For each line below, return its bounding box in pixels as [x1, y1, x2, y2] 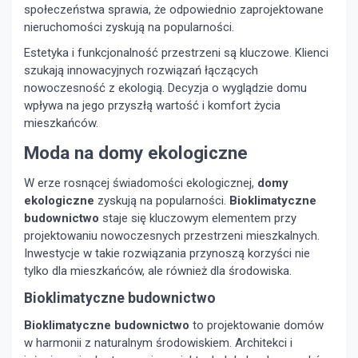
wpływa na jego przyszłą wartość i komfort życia [24, 98, 280, 113]
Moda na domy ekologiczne [24, 142, 248, 164]
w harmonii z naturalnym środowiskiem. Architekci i [24, 336, 292, 351]
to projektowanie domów [189, 318, 324, 333]
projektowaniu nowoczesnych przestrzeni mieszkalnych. [24, 229, 320, 244]
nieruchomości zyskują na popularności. [24, 20, 234, 35]
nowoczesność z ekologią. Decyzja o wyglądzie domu [24, 81, 307, 96]
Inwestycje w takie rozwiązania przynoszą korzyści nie [24, 246, 310, 261]
